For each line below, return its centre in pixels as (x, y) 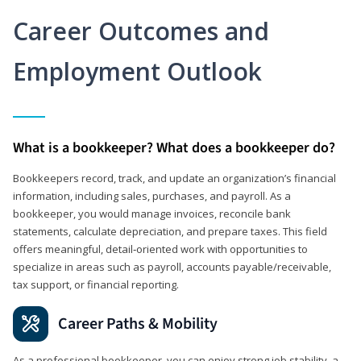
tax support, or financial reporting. (96, 284)
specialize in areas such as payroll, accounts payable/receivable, (172, 266)
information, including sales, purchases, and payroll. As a (152, 195)
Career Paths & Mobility (138, 324)
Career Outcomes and (141, 31)
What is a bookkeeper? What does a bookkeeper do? (174, 147)
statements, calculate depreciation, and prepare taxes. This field (170, 231)
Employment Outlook (137, 71)
